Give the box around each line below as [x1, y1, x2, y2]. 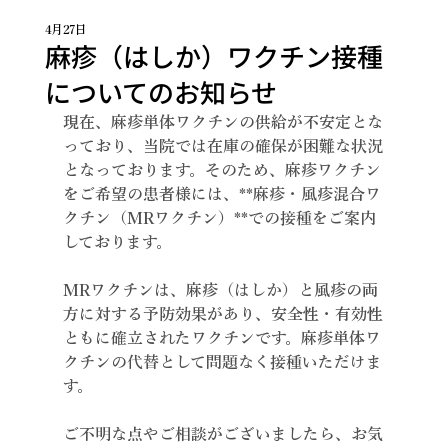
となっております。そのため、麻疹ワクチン [62, 162, 381, 178]
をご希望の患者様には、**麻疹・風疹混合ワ [62, 186, 381, 202]
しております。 [62, 234, 172, 250]
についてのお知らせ [44, 73, 277, 110]
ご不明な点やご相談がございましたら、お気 [62, 426, 383, 442]
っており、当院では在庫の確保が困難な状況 [62, 138, 383, 154]
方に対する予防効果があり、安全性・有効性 [62, 306, 383, 322]
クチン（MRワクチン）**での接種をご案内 [62, 210, 376, 226]
